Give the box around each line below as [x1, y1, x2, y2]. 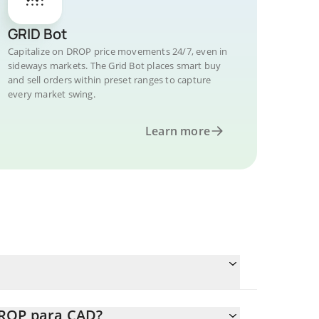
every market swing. [8, 88, 95, 100]
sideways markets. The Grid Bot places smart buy [8, 59, 221, 72]
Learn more [145, 123, 210, 139]
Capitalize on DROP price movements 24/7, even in [8, 45, 228, 58]
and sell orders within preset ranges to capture [8, 73, 211, 86]
